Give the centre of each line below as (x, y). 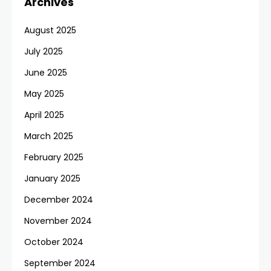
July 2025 (44, 51)
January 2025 (52, 178)
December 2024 (59, 200)
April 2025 (44, 115)
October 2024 (54, 242)
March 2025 (49, 136)
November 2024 (58, 221)
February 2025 (54, 157)
